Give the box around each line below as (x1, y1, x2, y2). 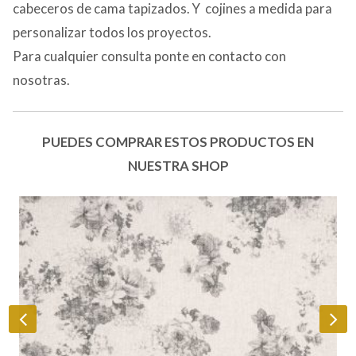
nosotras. (13, 72, 70, 89)
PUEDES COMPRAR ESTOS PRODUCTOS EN (42, 133, 314, 150)
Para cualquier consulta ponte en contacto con (13, 48, 286, 65)
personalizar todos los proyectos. (13, 24, 211, 41)
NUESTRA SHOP (127, 157, 229, 174)
